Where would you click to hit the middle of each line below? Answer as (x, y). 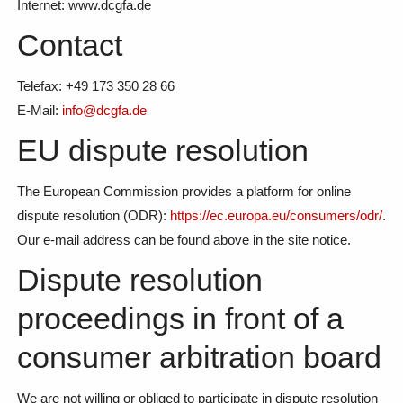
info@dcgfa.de (104, 110)
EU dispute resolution (162, 150)
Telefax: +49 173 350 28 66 (95, 85)
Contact (69, 45)
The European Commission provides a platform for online (184, 191)
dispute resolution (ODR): (93, 215)
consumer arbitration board (199, 357)
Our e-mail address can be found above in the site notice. (184, 239)
